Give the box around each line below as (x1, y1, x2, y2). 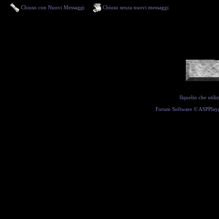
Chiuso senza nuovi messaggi (101, 4, 169, 10)
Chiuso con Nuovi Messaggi (20, 4, 85, 10)
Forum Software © (155, 106, 198, 112)
